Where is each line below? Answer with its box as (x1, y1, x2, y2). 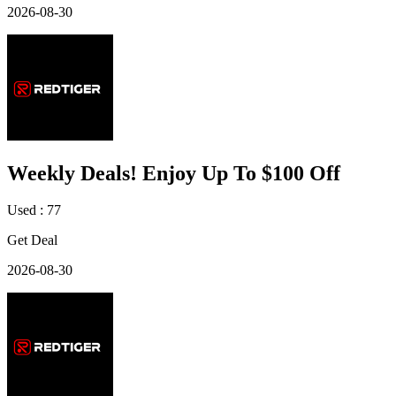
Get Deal (7, 232, 57, 248)
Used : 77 (7, 202, 61, 218)
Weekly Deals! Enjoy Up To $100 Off (7, 161, 340, 185)
